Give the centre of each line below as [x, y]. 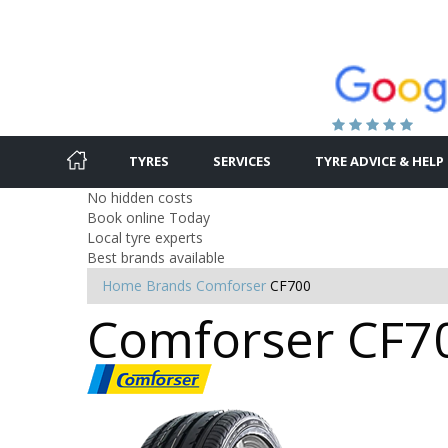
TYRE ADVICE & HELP [379, 160]
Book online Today [148, 217]
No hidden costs [140, 197]
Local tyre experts [145, 237]
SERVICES [242, 160]
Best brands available [156, 257]
